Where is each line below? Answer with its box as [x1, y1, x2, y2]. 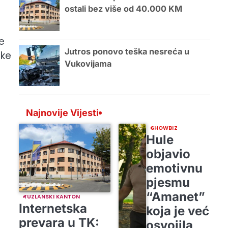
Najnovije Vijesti [25, 107, 99, 118]
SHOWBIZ [150, 124, 178, 132]
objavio [146, 146, 190, 161]
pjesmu [146, 175, 190, 190]
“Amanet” [146, 189, 205, 204]
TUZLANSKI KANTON [23, 192, 80, 201]
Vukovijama [64, 59, 111, 69]
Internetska [18, 201, 87, 216]
